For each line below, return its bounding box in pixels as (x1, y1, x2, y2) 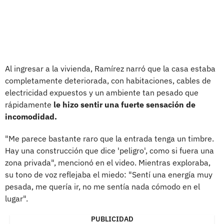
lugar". (5, 193, 28, 203)
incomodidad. (5, 111, 57, 121)
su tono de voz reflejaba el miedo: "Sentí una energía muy (5, 169, 212, 179)
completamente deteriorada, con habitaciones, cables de (5, 75, 211, 85)
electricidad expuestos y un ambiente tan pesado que (5, 87, 198, 97)
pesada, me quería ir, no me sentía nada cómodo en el (5, 181, 200, 191)
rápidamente (5, 99, 53, 109)
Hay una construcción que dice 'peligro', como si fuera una (5, 145, 214, 155)
